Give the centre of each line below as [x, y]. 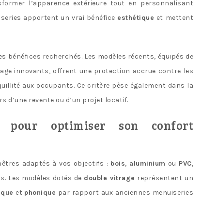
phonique [40, 192]
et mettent [174, 17]
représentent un [164, 178]
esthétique [136, 17]
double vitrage [109, 178]
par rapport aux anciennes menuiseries [125, 192]
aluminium [147, 163]
